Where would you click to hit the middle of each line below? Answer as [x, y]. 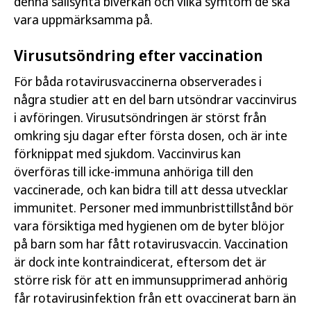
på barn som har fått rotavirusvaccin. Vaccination [151, 244]
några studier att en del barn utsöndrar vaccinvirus [155, 99]
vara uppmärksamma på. [83, 19]
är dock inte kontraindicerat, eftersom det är [140, 262]
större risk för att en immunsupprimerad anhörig [151, 280]
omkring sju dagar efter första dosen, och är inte [151, 135]
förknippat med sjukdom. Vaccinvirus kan [127, 153]
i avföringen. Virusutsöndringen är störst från [140, 117]
